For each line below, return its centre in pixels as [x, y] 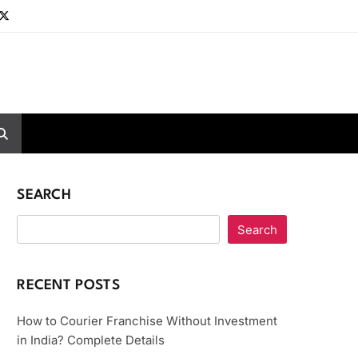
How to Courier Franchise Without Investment [147, 321]
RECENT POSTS [68, 286]
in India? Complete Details [91, 340]
